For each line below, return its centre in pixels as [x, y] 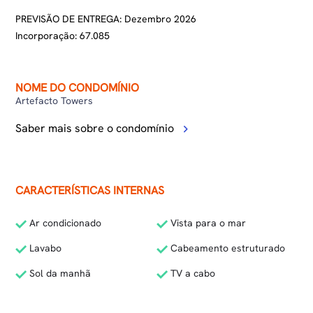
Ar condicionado [64, 223]
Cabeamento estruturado [226, 248]
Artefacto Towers [54, 101]
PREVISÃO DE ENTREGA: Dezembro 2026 [106, 19]
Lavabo [44, 248]
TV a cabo [191, 273]
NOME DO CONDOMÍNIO [78, 88]
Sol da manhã [59, 273]
